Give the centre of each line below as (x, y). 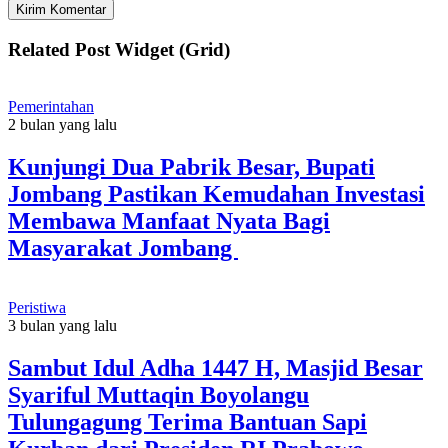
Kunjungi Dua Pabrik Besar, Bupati (191, 166)
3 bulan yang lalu (62, 326)
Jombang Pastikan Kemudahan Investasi (216, 193)
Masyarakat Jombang (123, 247)
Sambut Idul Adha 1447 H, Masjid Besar (215, 368)
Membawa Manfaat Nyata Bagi (169, 220)
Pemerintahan (51, 106)
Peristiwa (37, 308)
